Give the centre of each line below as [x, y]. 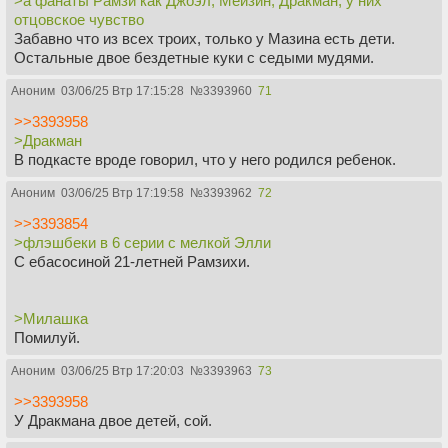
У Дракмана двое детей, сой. [113, 420]
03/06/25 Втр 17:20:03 [122, 370]
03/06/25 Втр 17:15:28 [122, 90]
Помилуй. [47, 337]
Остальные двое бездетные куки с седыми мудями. [194, 57]
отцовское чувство [79, 19]
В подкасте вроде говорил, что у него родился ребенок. [205, 159]
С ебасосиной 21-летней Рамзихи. [132, 261]
